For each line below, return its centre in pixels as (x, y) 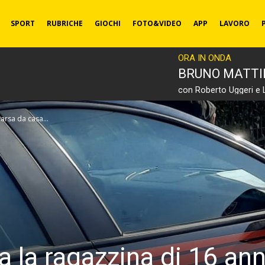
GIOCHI (107, 23)
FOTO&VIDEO (157, 23)
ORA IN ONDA (205, 58)
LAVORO (234, 23)
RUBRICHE (64, 23)
